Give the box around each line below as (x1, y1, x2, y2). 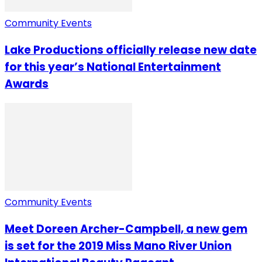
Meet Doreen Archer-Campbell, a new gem (5, 221, 247, 237)
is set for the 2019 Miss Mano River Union (5, 238, 232, 254)
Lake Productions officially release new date (5, 42, 257, 58)
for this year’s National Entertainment (5, 58, 221, 75)
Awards (5, 75, 49, 92)
